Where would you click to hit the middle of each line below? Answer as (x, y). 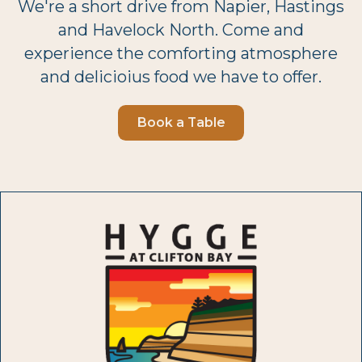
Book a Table (181, 122)
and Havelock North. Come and (181, 30)
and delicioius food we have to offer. (181, 77)
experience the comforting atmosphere (181, 54)
